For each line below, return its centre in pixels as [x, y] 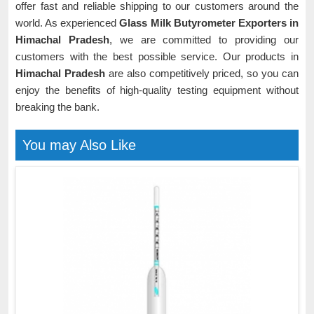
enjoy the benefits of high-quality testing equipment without [157, 90]
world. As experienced [68, 23]
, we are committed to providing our [204, 40]
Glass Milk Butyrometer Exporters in [209, 23]
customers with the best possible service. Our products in [157, 56]
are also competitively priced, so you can [203, 73]
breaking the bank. [57, 107]
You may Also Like [79, 145]
